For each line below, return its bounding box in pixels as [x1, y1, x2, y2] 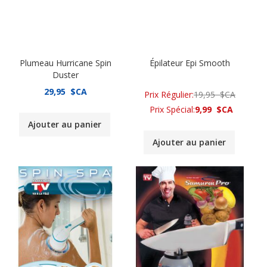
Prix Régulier [144, 89, 192, 101]
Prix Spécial [150, 104, 193, 116]
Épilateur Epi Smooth [150, 57, 230, 69]
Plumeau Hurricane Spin [19, 57, 111, 69]
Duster [52, 69, 79, 81]
